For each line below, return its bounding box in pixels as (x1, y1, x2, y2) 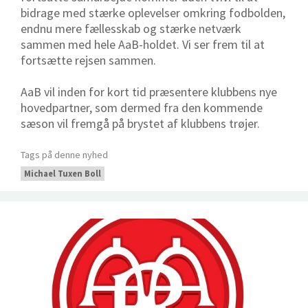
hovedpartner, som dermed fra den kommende (21, 99, 263, 115)
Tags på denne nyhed (21, 148, 108, 161)
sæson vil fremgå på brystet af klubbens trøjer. (21, 115, 260, 131)
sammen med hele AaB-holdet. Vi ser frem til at (21, 36, 265, 52)
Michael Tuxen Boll (24, 168, 101, 179)
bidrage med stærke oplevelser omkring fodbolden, (21, 4, 285, 21)
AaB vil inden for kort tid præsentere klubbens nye (21, 83, 277, 100)
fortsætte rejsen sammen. (21, 52, 156, 68)
